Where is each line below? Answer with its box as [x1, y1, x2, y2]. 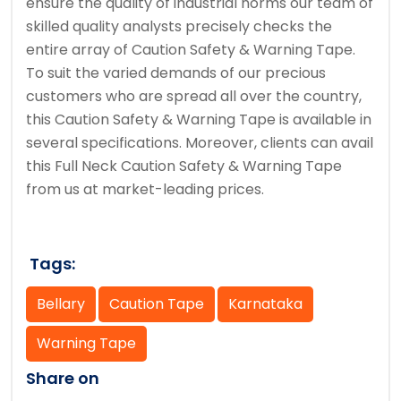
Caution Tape [109, 294, 204, 314]
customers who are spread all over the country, [26, 86, 362, 107]
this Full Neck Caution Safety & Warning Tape [26, 156, 342, 176]
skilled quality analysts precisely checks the [26, 16, 332, 37]
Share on [26, 367, 99, 389]
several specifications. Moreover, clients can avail [26, 132, 373, 153]
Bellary [37, 294, 85, 314]
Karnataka [228, 294, 303, 314]
